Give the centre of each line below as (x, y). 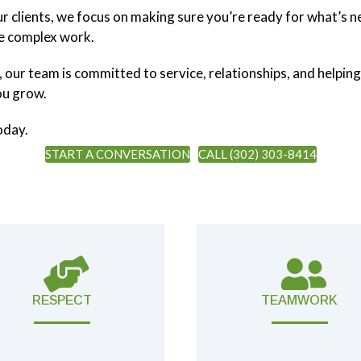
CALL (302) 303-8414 (257, 154)
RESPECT (62, 300)
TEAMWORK (299, 300)
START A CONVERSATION (117, 154)
